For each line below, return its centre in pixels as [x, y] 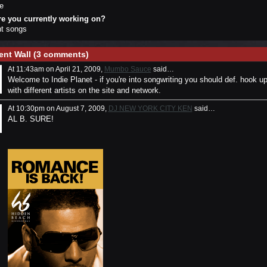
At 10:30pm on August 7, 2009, [58, 108]
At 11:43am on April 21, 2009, [56, 69]
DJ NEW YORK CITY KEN [150, 108]
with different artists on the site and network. [84, 90]
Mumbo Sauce [128, 69]
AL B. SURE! [30, 119]
